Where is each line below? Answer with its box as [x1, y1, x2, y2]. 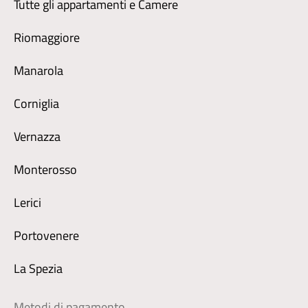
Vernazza [14, 126, 60, 146]
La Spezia [14, 258, 63, 278]
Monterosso [14, 159, 77, 179]
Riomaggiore [14, 27, 80, 47]
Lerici [14, 192, 41, 212]
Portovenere [14, 225, 79, 245]
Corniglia [14, 93, 59, 113]
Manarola [14, 60, 63, 80]
